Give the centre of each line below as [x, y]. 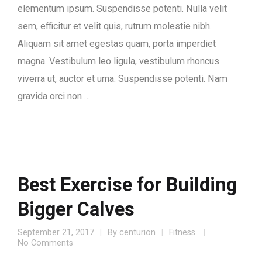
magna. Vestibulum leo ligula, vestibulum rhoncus [118, 61]
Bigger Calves [76, 210]
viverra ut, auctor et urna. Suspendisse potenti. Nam [123, 79]
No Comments [45, 243]
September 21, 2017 [56, 233]
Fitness [182, 233]
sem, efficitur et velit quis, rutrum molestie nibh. [115, 26]
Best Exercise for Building [127, 185]
